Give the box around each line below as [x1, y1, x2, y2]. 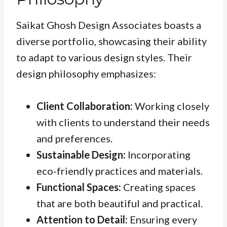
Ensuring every [128, 213, 197, 226]
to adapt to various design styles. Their [16, 51, 192, 64]
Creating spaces [121, 181, 196, 194]
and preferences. [36, 132, 112, 145]
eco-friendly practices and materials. [36, 165, 203, 177]
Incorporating [126, 148, 191, 161]
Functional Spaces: [36, 181, 121, 194]
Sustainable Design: [36, 148, 126, 161]
